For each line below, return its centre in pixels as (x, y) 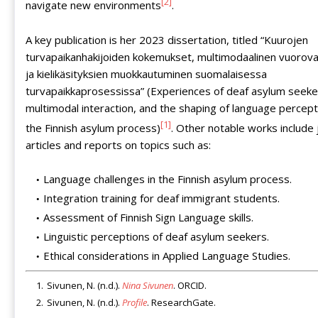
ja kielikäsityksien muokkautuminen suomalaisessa (146, 73)
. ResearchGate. (181, 302)
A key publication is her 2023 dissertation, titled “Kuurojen (167, 39)
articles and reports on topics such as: (118, 144)
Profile (135, 302)
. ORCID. (190, 285)
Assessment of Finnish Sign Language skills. (148, 217)
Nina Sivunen (148, 285)
